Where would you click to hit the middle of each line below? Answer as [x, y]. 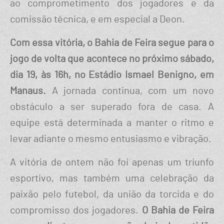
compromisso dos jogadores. [76, 211]
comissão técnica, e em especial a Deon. [98, 20]
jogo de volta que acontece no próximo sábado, [112, 59]
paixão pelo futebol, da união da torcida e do [112, 195]
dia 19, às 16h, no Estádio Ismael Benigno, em [112, 75]
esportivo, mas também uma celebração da [112, 179]
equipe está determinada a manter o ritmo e [112, 123]
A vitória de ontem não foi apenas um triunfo [112, 163]
